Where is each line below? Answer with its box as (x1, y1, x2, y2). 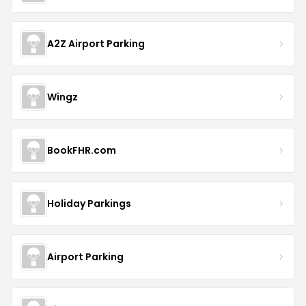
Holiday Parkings (47, 196, 131, 210)
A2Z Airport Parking (47, 36, 145, 51)
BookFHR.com (47, 143, 116, 157)
